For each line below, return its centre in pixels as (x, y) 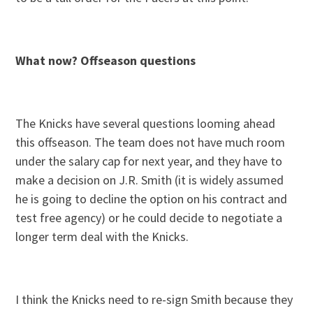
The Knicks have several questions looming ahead (146, 123)
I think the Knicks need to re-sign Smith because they (154, 299)
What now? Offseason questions (106, 60)
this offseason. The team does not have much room (151, 142)
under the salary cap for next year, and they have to (149, 161)
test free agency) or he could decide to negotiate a (149, 217)
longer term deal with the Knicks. (102, 236)
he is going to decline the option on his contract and (152, 198)
